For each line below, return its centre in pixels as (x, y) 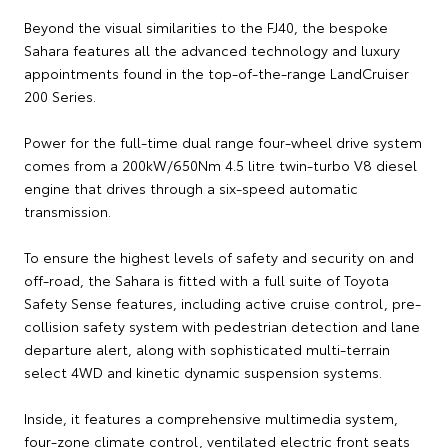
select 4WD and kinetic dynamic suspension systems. (203, 371)
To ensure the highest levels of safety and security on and (219, 256)
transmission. (67, 210)
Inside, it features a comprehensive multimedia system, (211, 417)
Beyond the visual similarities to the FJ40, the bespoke (206, 26)
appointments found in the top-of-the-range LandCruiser (216, 72)
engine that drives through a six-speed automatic (191, 187)
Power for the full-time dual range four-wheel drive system (223, 141)
